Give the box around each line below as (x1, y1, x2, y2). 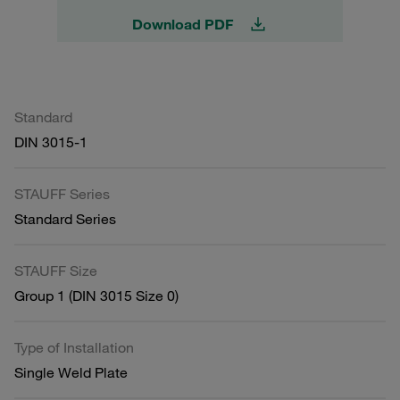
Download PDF (131, 14, 233, 33)
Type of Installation (14, 337, 134, 356)
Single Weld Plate (14, 362, 128, 381)
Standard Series (14, 209, 116, 228)
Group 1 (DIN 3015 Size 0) (14, 286, 179, 304)
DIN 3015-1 (14, 132, 87, 151)
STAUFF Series (14, 184, 110, 203)
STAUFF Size (14, 261, 97, 279)
